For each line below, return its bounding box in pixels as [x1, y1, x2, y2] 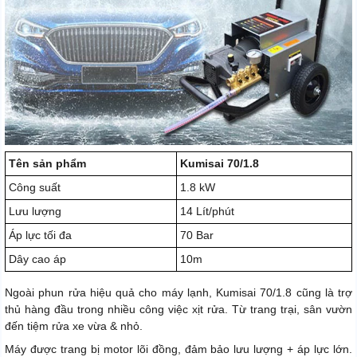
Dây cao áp [9, 253, 66, 266]
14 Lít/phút [180, 205, 234, 218]
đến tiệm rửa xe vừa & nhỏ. [5, 320, 143, 333]
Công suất [9, 181, 61, 194]
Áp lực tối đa [9, 229, 72, 242]
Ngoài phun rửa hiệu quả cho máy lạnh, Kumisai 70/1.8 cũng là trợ [5, 286, 352, 300]
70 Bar [180, 229, 214, 242]
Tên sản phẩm [9, 157, 86, 171]
